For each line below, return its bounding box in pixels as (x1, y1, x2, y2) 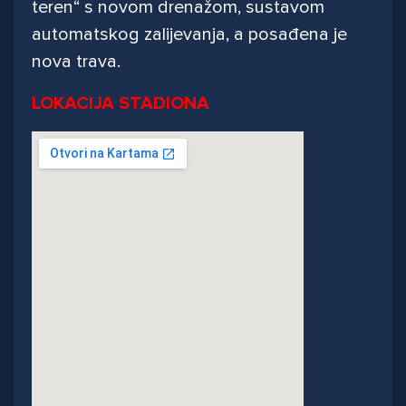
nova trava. (32, 51, 121, 73)
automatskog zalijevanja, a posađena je (32, 24, 347, 46)
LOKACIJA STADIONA (32, 92, 209, 115)
